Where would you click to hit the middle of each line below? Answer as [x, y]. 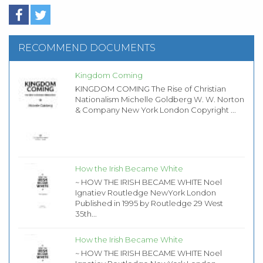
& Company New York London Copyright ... [155, 110]
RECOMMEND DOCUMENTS [87, 48]
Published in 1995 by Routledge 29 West [149, 203]
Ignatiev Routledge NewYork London [145, 193]
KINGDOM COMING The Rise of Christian [150, 89]
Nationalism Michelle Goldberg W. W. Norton [159, 100]
